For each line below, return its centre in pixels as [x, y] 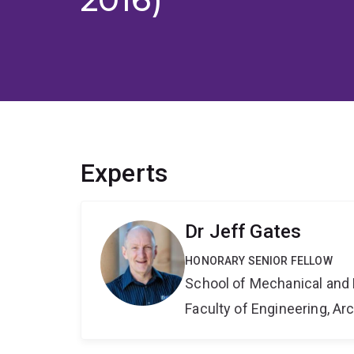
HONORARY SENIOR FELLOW [259, 261]
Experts [124, 173]
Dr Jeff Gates [243, 232]
